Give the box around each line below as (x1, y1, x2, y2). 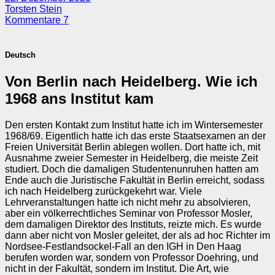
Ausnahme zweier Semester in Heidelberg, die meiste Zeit (5, 153, 258, 164)
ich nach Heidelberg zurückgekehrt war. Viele (5, 186, 202, 197)
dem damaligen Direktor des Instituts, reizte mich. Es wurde (5, 219, 261, 230)
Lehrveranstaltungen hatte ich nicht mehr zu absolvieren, (5, 197, 250, 208)
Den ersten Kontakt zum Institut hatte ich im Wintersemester (5, 120, 263, 131)
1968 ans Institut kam (5, 90, 153, 107)
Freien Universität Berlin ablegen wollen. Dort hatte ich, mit (5, 142, 260, 153)
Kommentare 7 (5, 14, 69, 25)
